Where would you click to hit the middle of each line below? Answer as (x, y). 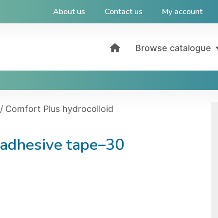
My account (182, 12)
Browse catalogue (173, 48)
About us (69, 12)
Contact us (123, 12)
